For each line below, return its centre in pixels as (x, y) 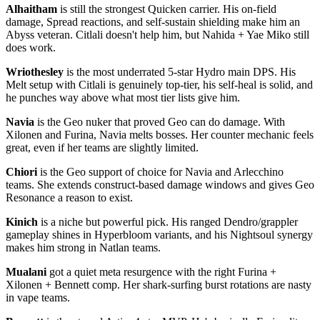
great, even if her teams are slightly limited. (102, 147)
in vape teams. (38, 297)
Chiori (21, 171)
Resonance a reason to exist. (69, 197)
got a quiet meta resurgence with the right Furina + (161, 271)
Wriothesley (35, 71)
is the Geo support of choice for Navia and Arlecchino (160, 171)
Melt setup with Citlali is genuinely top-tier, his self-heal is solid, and (159, 84)
